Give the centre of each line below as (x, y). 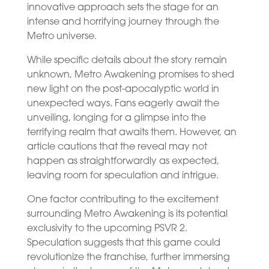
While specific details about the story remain (127, 60)
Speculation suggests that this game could (123, 243)
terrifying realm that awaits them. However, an (131, 132)
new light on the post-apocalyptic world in (123, 89)
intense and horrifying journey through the (123, 22)
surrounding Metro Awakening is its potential (127, 214)
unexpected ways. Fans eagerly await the (123, 104)
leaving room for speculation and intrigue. (122, 176)
